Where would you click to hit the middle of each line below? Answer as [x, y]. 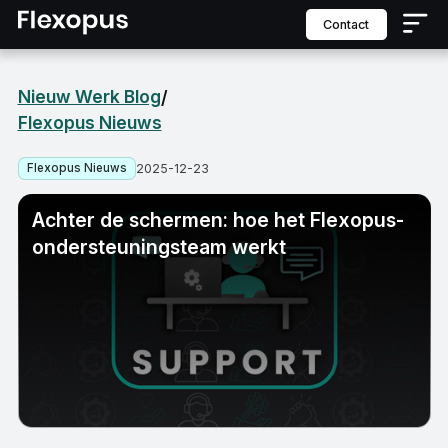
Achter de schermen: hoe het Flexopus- [217, 220]
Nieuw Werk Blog [89, 96]
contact [350, 24]
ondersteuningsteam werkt [158, 247]
